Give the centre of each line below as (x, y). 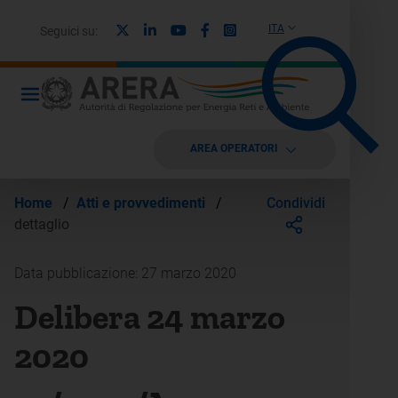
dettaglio (42, 224)
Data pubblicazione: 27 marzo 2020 (125, 273)
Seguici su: (69, 31)
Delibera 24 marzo (150, 317)
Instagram (267, 29)
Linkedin (182, 29)
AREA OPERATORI (234, 148)
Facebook (239, 29)
